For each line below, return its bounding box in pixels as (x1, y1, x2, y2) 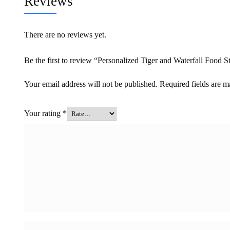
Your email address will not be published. (24, 80, 158, 89)
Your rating (24, 109, 63, 118)
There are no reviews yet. (24, 30, 106, 40)
